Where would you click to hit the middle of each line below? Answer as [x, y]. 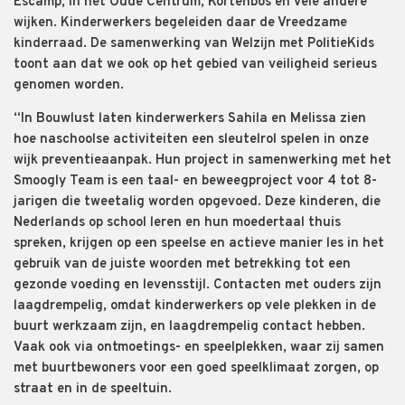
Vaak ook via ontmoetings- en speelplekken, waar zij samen [199, 347]
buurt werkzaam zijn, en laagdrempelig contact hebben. [189, 326]
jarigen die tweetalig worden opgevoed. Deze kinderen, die [197, 202]
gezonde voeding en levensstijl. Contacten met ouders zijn [198, 285]
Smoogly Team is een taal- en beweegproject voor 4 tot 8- [195, 181]
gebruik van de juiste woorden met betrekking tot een [182, 264]
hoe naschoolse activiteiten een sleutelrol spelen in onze [191, 139]
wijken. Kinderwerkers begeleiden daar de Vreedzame [180, 23]
